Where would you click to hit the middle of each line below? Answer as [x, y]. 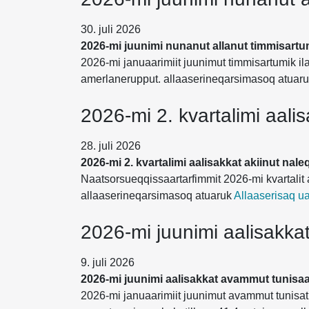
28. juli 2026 [111, 146]
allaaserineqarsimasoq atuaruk [157, 196]
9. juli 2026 [108, 263]
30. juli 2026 [111, 30]
